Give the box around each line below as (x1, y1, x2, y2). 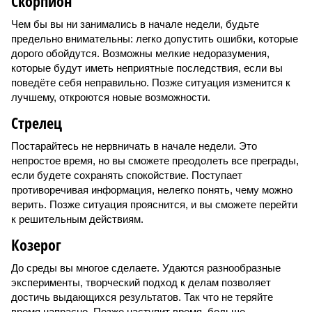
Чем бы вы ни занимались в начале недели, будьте (11, 18, 259, 30)
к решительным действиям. (11, 213, 143, 225)
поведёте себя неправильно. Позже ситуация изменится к (11, 77, 290, 88)
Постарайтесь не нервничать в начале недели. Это (11, 140, 257, 152)
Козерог (11, 234, 61, 255)
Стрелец (11, 112, 62, 133)
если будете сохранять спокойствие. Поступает (11, 169, 242, 181)
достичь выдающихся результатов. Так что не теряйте (11, 291, 273, 303)
